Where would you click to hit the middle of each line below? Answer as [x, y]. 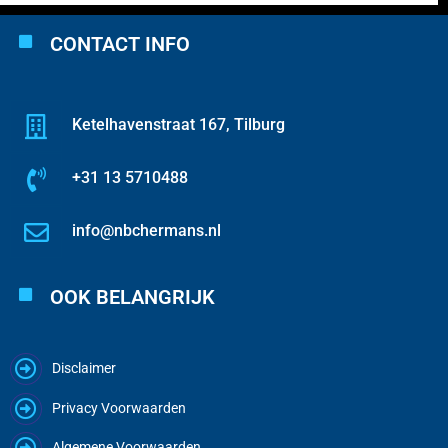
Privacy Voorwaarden [119, 407]
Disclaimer [84, 368]
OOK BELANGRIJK [132, 297]
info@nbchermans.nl [146, 231]
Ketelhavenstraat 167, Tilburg [178, 125]
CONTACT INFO [120, 44]
